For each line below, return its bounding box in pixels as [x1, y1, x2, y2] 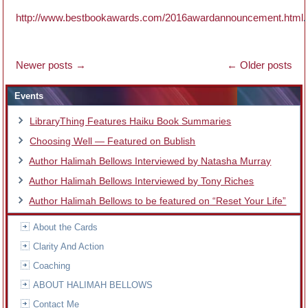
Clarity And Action [33, 241, 104, 252]
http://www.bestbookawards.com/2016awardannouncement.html [16, 11, 304, 23]
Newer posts [16, 58, 76, 71]
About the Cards [33, 221, 98, 232]
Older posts [236, 58, 292, 71]
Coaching [33, 260, 71, 271]
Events [14, 90, 44, 101]
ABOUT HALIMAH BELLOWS [33, 279, 153, 290]
